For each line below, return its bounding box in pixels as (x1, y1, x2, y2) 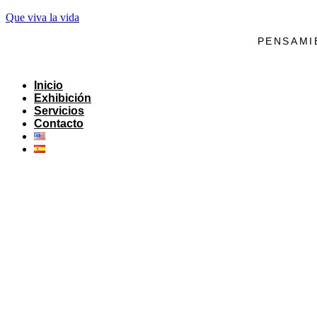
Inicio (34, 79, 63, 91)
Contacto (34, 117, 83, 129)
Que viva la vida (6, 11, 79, 23)
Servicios (34, 104, 84, 117)
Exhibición (34, 91, 91, 104)
